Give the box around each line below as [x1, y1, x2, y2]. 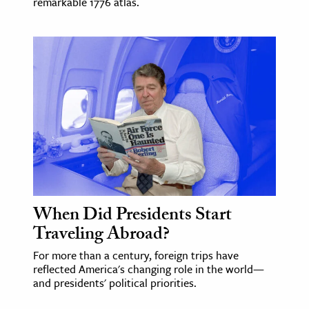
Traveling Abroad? [33, 221, 170, 252]
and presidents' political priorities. [33, 275, 197, 292]
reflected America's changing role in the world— [33, 261, 264, 278]
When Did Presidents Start [33, 201, 232, 232]
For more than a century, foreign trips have [33, 247, 239, 264]
